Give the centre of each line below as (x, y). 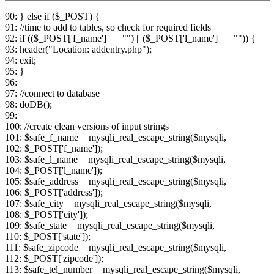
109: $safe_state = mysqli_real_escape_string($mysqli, (110, 226)
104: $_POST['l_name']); (54, 171)
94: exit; (20, 61)
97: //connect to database (52, 94)
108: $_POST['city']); (46, 215)
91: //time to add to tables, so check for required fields (108, 28)
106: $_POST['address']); (54, 193)
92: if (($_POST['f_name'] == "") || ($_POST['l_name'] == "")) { (130, 39)
